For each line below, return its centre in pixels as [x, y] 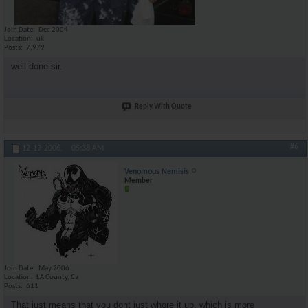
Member [139, 181]
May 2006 [54, 268]
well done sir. [37, 66]
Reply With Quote [163, 107]
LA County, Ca [57, 277]
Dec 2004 [53, 30]
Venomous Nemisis [157, 172]
